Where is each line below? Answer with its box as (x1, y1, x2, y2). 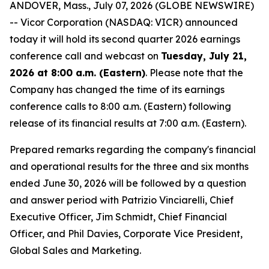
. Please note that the (145, 67, 243, 79)
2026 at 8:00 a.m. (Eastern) (10, 67, 145, 79)
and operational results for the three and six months (10, 160, 249, 172)
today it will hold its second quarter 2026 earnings (10, 33, 240, 45)
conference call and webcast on (10, 50, 161, 62)
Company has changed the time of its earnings (10, 83, 225, 95)
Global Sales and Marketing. (10, 244, 141, 256)
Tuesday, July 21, (161, 50, 247, 62)
